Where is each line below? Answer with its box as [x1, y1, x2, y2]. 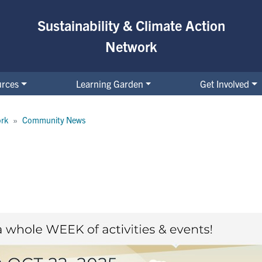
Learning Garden [75, 77, 143, 89]
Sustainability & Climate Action [37, 16, 225, 35]
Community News [22, 114, 85, 125]
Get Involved [200, 77, 250, 89]
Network [105, 37, 157, 56]
